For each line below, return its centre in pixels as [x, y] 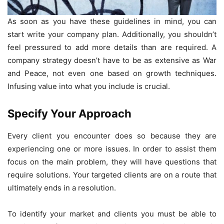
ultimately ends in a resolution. [62, 188]
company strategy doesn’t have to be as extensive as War [112, 60]
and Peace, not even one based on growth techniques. [112, 73]
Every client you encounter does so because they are [112, 136]
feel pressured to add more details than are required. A [112, 47]
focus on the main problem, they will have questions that [112, 162]
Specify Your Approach [69, 114]
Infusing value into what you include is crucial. [89, 86]
